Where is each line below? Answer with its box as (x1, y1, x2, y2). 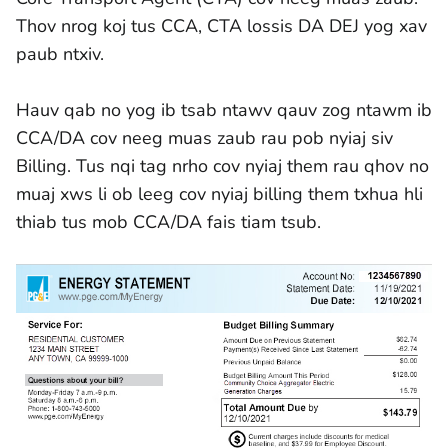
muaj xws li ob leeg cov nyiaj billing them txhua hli (16, 182, 423, 207)
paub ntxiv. (16, 42, 104, 67)
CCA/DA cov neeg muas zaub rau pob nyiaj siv (16, 126, 393, 151)
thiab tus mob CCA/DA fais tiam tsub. (16, 210, 321, 235)
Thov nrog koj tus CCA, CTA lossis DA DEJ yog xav (16, 14, 427, 39)
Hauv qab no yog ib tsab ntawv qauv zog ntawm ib (16, 98, 432, 123)
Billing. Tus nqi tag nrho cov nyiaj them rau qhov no (16, 154, 429, 179)
